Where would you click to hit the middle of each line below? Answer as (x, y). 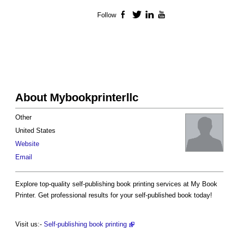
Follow (107, 15)
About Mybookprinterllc (77, 98)
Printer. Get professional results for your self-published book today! (114, 195)
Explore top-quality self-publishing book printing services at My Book (116, 184)
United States (35, 131)
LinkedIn (168, 15)
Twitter (152, 15)
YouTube (181, 15)
